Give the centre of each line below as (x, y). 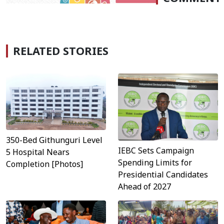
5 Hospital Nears (38, 152)
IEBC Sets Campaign (156, 150)
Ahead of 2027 (144, 186)
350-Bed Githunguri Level (54, 140)
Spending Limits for (155, 162)
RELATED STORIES (61, 51)
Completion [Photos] (44, 164)
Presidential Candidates (163, 174)
